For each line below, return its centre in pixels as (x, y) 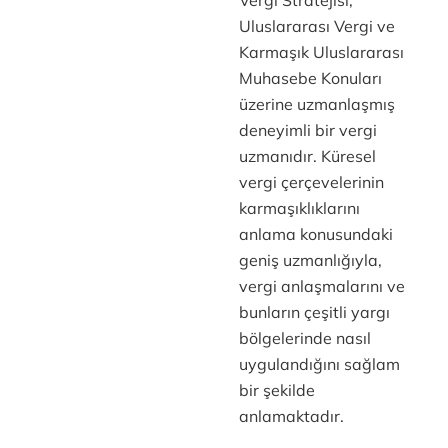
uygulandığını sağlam (319, 364)
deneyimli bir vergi (307, 130)
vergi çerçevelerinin (311, 182)
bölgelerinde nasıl (304, 338)
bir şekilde (276, 390)
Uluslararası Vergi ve (316, 26)
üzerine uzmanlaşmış (316, 104)
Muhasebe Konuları (310, 78)
